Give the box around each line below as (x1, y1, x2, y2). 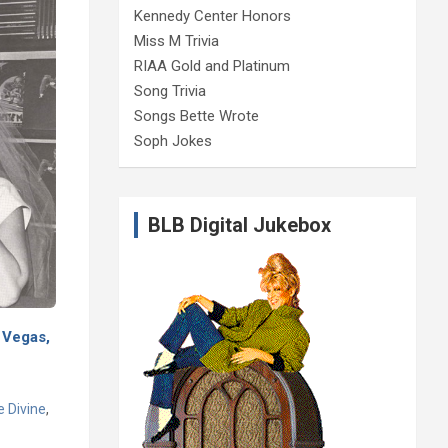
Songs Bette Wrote (133, 106, 259, 125)
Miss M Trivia (133, 31, 219, 50)
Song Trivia (133, 81, 206, 100)
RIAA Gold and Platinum (133, 56, 290, 75)
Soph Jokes (133, 131, 212, 150)
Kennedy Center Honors (133, 6, 291, 25)
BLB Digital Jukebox (147, 212, 331, 237)
